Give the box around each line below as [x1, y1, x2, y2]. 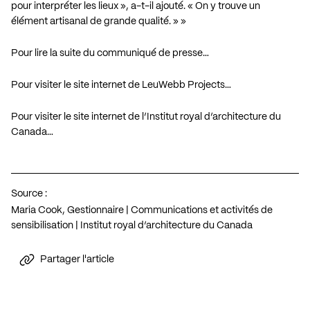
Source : [11, 188, 47, 199]
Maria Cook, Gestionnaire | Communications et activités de [11, 205, 273, 215]
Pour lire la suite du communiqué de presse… [11, 48, 209, 58]
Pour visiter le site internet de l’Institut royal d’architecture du [11, 111, 281, 122]
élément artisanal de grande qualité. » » [11, 16, 186, 26]
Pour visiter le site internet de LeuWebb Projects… [11, 80, 231, 90]
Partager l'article [40, 255, 114, 265]
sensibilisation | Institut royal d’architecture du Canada [11, 220, 253, 230]
